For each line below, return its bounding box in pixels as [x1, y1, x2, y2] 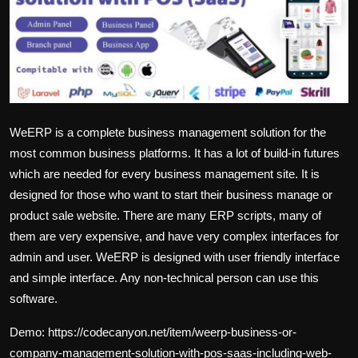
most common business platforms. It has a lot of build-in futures [10, 145, 340, 160]
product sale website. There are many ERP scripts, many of [10, 208, 321, 222]
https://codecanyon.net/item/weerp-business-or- [48, 324, 296, 339]
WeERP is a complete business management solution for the [10, 125, 326, 139]
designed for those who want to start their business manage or [10, 187, 332, 201]
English [58, 20, 98, 36]
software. [10, 291, 58, 305]
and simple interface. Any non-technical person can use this [10, 270, 319, 284]
